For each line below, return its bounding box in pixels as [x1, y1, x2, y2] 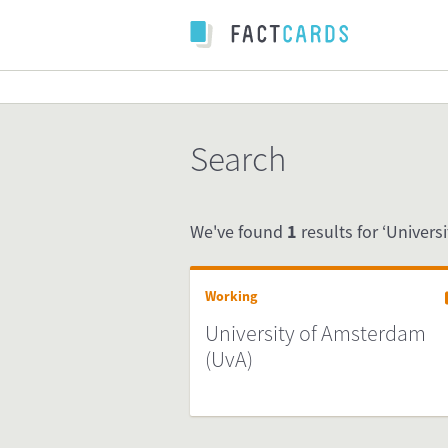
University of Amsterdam [205, 319, 426, 347]
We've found [190, 220, 287, 243]
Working [205, 287, 257, 305]
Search [190, 137, 286, 181]
